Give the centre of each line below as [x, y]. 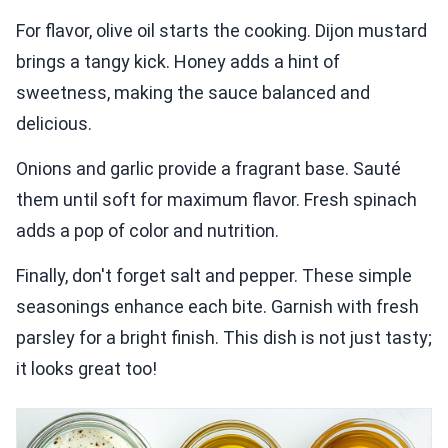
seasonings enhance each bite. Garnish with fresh [217, 306]
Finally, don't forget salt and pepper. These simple [214, 275]
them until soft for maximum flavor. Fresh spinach [216, 199]
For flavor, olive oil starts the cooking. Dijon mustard [221, 30]
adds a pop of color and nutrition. [147, 230]
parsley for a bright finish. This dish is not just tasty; [224, 337]
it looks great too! [86, 368]
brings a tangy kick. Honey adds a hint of [178, 61]
